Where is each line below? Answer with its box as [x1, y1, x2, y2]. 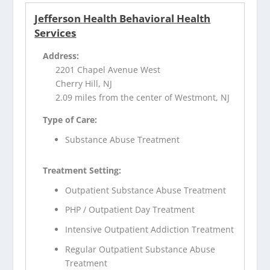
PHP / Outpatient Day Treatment [65, 204, 195, 216]
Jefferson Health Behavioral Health [34, 11, 211, 25]
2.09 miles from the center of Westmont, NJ [55, 92, 230, 103]
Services [34, 26, 77, 40]
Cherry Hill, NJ [55, 78, 113, 89]
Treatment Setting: [43, 164, 122, 176]
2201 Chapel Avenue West [55, 64, 161, 75]
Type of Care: [43, 114, 98, 125]
